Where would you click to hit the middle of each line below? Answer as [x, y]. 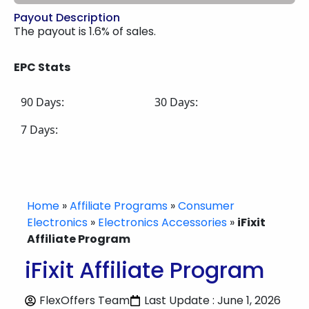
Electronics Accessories [162, 222]
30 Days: [176, 102]
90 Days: [42, 102]
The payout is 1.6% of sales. [85, 31]
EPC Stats [42, 67]
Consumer [206, 206]
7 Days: [39, 130]
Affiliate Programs [119, 206]
